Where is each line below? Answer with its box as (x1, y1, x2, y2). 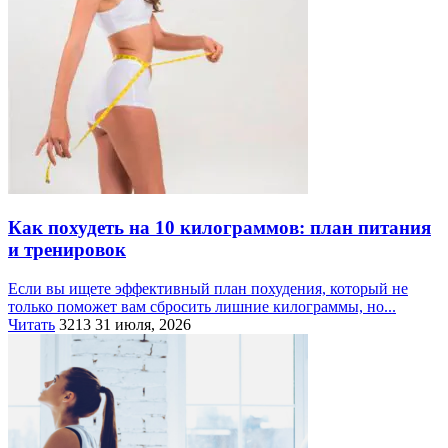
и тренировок (8, 238, 126, 260)
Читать (8, 315, 55, 333)
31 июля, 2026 (95, 315, 191, 333)
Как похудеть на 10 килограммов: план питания (8, 216, 431, 238)
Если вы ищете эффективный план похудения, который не (8, 279, 408, 297)
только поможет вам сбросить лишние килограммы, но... (8, 297, 396, 315)
